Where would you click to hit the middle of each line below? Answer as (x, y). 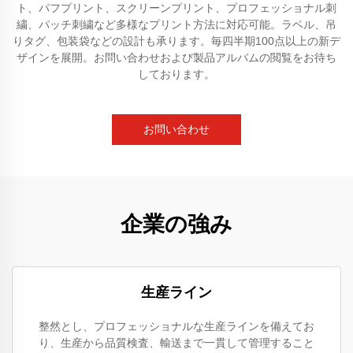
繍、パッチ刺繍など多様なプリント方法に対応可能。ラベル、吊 (176, 24)
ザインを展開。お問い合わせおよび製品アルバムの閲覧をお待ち (176, 58)
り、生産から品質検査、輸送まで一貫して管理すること (176, 343)
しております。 (176, 74)
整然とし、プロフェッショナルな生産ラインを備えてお (176, 326)
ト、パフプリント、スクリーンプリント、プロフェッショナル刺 (176, 8)
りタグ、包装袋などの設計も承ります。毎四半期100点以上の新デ (176, 41)
